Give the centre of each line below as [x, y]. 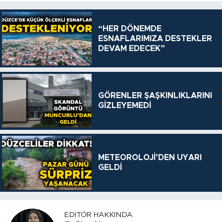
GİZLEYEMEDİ [124, 106]
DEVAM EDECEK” [131, 48]
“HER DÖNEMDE [130, 28]
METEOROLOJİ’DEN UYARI [150, 158]
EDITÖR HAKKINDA [98, 215]
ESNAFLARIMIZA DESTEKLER [155, 38]
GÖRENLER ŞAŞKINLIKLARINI [155, 96]
